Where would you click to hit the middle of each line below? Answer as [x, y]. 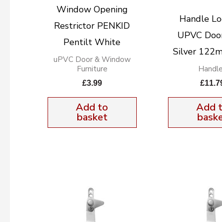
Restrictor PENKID [92, 26]
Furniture [92, 69]
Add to [92, 107]
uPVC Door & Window [92, 60]
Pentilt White [92, 42]
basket [92, 117]
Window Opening [92, 10]
